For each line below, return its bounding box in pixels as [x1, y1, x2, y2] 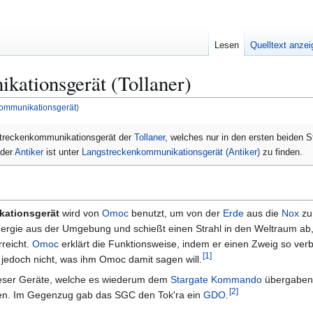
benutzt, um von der [129, 207, 223, 219]
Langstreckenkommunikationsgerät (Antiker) [82, 146, 260, 157]
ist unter [43, 146, 82, 157]
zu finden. [260, 146, 303, 157]
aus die [244, 207, 282, 219]
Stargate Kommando [170, 273, 262, 285]
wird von [59, 207, 102, 219]
